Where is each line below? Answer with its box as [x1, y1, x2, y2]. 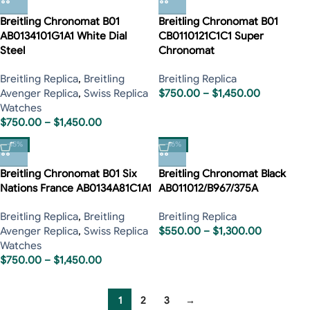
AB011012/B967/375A [158, 181, 258, 194]
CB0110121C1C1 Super [158, 29, 264, 42]
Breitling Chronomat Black [158, 167, 286, 180]
